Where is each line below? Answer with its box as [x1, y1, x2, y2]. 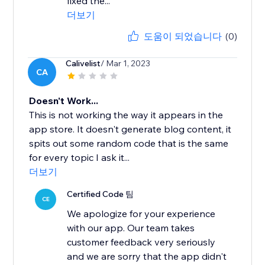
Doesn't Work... [29, 95, 99, 107]
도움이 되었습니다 [143, 30, 222, 43]
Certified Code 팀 [67, 189, 134, 200]
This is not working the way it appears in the [29, 109, 224, 121]
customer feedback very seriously [67, 236, 216, 248]
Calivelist [66, 58, 101, 69]
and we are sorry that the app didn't [67, 250, 227, 263]
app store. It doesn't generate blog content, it [29, 123, 232, 135]
